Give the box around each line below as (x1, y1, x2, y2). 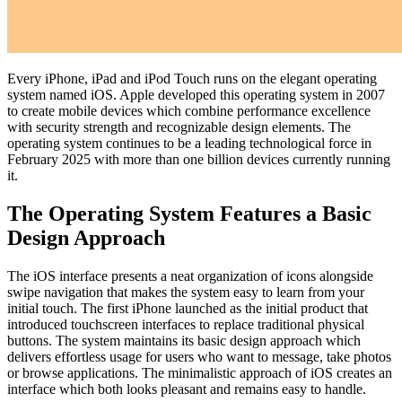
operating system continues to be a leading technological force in (7, 135, 371, 151)
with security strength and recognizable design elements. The (7, 118, 351, 135)
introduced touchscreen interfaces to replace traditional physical (7, 316, 364, 332)
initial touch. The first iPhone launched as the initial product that (7, 300, 368, 316)
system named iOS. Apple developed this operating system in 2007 (7, 86, 385, 102)
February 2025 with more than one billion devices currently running (7, 151, 390, 167)
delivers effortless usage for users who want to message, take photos (7, 348, 391, 364)
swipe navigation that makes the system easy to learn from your (7, 284, 364, 300)
